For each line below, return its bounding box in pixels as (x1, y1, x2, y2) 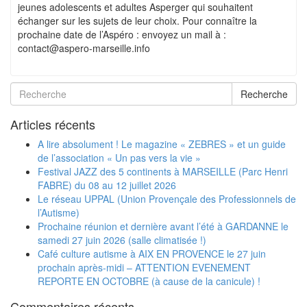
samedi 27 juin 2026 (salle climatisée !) (38, 233, 206, 247)
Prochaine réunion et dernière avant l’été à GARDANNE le (38, 219, 288, 233)
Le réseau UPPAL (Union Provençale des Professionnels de (38, 192, 296, 206)
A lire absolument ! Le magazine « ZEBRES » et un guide (38, 137, 286, 151)
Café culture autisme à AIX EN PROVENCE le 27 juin (38, 247, 266, 260)
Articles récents (10, 115, 95, 133)
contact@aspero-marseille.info (18, 41, 150, 55)
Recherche (241, 87, 288, 101)
